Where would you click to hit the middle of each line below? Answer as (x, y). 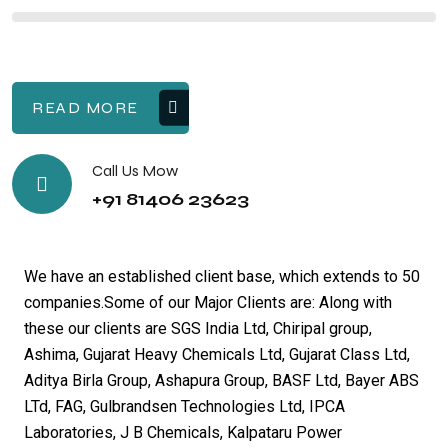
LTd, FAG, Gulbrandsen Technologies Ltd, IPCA (184, 406)
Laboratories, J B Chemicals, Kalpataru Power (183, 432)
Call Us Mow (135, 170)
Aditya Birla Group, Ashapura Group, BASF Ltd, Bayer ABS (221, 380)
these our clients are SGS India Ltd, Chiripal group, (198, 328)
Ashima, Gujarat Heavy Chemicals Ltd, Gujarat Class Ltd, (217, 354)
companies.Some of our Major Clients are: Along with (208, 302)
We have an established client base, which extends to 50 (222, 276)
